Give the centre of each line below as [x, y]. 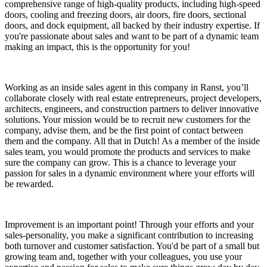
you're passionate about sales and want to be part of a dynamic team [132, 36]
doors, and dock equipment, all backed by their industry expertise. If [132, 26]
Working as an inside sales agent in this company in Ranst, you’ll [127, 88]
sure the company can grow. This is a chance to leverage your [120, 163]
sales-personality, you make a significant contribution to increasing [129, 235]
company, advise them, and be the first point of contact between [124, 131]
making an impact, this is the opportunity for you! [97, 47]
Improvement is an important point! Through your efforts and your [129, 225]
